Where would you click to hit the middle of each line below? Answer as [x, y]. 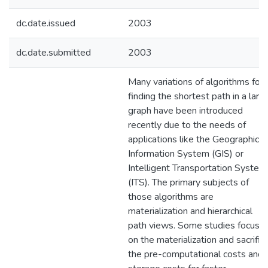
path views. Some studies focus [194, 226]
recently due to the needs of [187, 125]
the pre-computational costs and [196, 254]
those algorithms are [171, 197]
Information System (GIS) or [186, 154]
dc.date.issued [46, 23]
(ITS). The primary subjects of [188, 182]
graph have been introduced [185, 111]
